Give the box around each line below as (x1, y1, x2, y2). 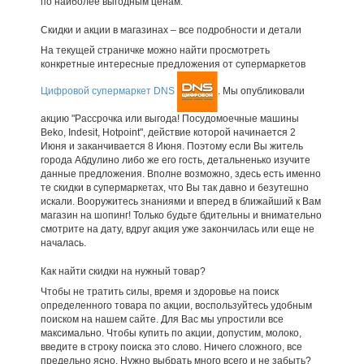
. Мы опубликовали (217, 84, 305, 97)
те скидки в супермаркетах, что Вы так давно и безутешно (40, 181, 309, 193)
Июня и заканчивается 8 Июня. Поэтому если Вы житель (40, 140, 303, 152)
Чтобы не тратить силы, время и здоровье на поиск (40, 285, 279, 297)
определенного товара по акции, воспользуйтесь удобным (40, 299, 312, 311)
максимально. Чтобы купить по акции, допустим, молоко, (40, 327, 301, 339)
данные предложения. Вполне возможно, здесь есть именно (40, 167, 321, 180)
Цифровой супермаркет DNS (40, 84, 175, 97)
